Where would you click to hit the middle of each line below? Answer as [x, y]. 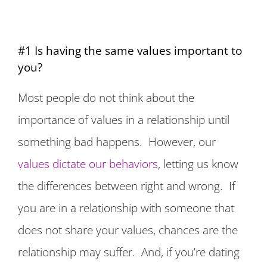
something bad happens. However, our [117, 142]
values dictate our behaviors [88, 164]
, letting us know [198, 164]
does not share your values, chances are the [128, 230]
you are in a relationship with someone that [126, 208]
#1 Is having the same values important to [130, 51]
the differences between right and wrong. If [127, 186]
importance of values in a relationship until [124, 120]
